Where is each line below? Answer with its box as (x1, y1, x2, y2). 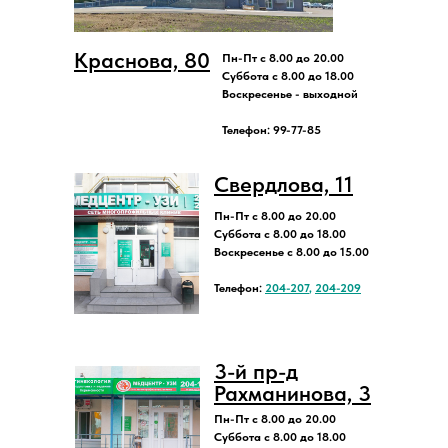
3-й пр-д (214, 357, 298, 384)
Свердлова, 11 (214, 170, 353, 197)
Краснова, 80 (74, 46, 210, 73)
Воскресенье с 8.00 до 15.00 (214, 244, 369, 259)
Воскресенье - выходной (222, 86, 358, 101)
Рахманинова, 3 (214, 379, 371, 406)
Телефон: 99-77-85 (222, 122, 321, 137)
